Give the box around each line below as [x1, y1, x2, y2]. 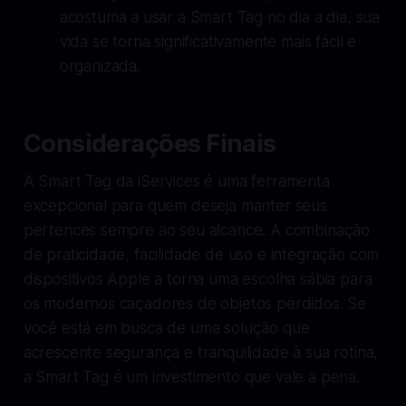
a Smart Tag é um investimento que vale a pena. [23, 367, 360, 386]
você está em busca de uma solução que [23, 318, 310, 337]
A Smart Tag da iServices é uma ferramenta [23, 171, 330, 190]
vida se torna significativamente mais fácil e [59, 32, 357, 51]
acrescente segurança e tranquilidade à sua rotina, [23, 343, 379, 362]
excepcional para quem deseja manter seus [23, 196, 327, 215]
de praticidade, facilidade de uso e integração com [23, 245, 380, 264]
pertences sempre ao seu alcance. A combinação [23, 220, 371, 239]
